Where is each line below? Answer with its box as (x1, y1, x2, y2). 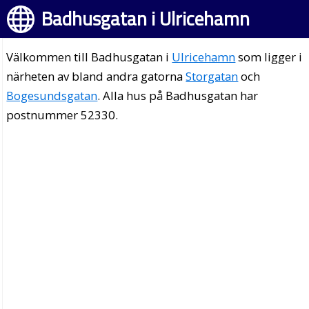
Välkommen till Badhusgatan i (6, 49, 172, 65)
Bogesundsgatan (6, 88, 98, 103)
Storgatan (186, 68, 239, 84)
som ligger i (235, 49, 303, 65)
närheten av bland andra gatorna (6, 68, 186, 84)
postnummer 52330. (6, 107, 119, 123)
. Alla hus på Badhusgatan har (97, 88, 259, 103)
